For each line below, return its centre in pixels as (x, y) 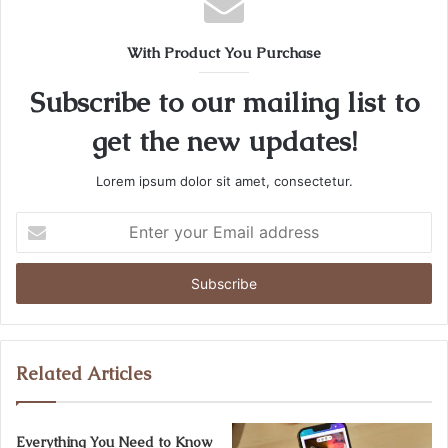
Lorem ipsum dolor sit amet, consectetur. (224, 181)
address (40, 284)
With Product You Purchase (224, 52)
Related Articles (83, 373)
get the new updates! (224, 141)
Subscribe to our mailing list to (224, 102)
